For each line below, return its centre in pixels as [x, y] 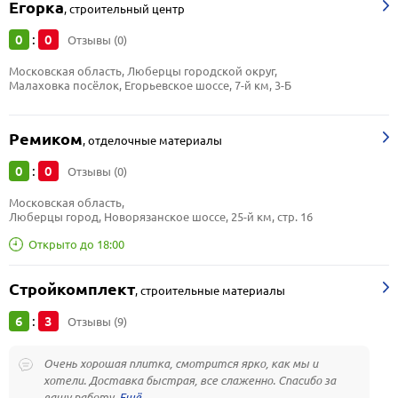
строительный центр [127, 9]
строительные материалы [213, 291]
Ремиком [46, 139]
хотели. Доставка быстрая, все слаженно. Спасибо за [190, 380]
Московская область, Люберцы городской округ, [144, 71]
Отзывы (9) [97, 322]
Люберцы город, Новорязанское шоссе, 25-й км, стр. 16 [161, 217]
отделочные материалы [155, 140]
